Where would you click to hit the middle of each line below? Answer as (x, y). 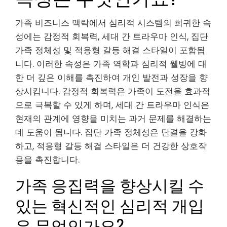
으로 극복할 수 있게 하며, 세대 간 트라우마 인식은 (112, 105)
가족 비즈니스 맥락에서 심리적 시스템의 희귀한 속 (113, 23)
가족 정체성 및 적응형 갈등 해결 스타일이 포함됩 (110, 50)
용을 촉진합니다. (47, 159)
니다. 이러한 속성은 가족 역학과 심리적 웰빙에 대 (111, 64)
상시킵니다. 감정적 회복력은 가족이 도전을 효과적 (113, 91)
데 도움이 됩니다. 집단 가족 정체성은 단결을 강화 (111, 132)
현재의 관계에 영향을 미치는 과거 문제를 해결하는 (113, 118)
